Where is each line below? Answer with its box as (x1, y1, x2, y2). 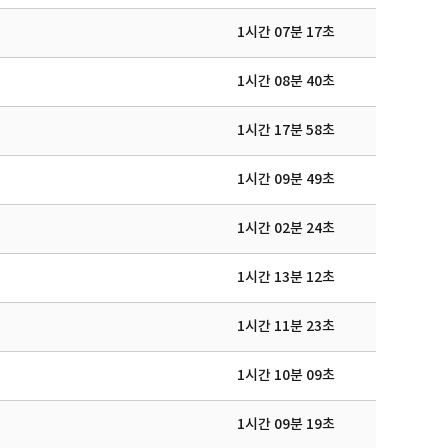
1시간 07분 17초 (237, 24, 335, 41)
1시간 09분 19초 (237, 416, 335, 433)
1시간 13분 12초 (237, 269, 335, 286)
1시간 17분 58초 (237, 122, 335, 139)
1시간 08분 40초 (237, 73, 335, 90)
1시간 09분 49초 (237, 171, 335, 188)
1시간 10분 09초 (237, 367, 335, 384)
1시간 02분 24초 (237, 220, 335, 237)
